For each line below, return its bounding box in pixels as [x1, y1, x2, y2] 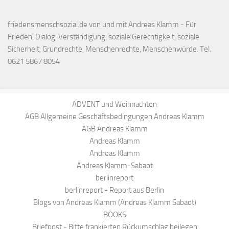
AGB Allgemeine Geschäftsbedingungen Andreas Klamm [25, 112, 204, 122]
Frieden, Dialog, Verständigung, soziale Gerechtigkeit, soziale [8, 32, 199, 42]
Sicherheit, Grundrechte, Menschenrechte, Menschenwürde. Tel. [8, 44, 211, 54]
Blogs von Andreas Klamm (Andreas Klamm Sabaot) [33, 198, 196, 208]
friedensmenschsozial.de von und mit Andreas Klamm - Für [8, 20, 196, 30]
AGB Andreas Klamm [81, 124, 148, 134]
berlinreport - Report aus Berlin [65, 186, 164, 195]
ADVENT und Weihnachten [72, 100, 157, 109]
